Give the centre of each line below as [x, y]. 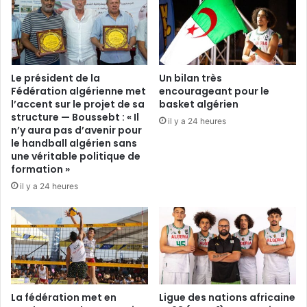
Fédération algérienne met [78, 91]
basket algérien [199, 104]
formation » [40, 169]
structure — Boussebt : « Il [75, 117]
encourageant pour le [214, 91]
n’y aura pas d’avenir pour [76, 130]
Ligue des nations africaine [227, 297]
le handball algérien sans [74, 143]
